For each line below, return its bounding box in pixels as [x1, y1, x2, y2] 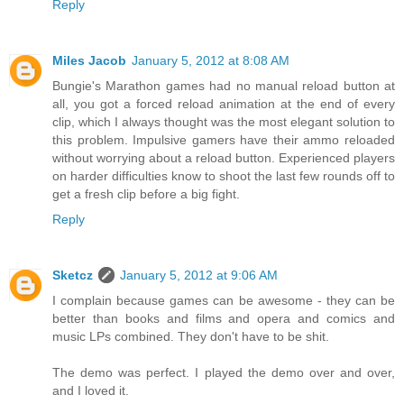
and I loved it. [52, 383, 129, 399]
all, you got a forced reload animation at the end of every [52, 96, 395, 112]
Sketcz [52, 268, 93, 283]
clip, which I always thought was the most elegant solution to [52, 115, 395, 130]
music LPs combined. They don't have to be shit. [52, 329, 329, 344]
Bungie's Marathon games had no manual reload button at [52, 78, 395, 94]
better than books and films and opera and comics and [52, 311, 395, 326]
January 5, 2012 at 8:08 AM [132, 53, 289, 69]
